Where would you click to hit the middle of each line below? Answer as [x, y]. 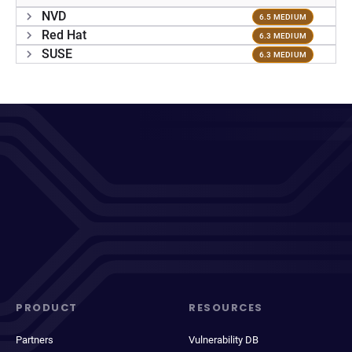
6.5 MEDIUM [282, 16]
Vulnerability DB [224, 340]
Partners [35, 340]
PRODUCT [47, 308]
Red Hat [64, 35]
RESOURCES [226, 308]
